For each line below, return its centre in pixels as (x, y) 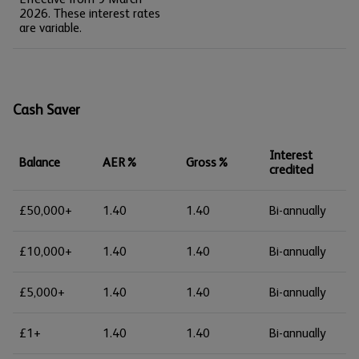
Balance (40, 162)
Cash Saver (46, 110)
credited (291, 169)
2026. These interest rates (90, 13)
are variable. (50, 28)
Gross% (208, 162)
